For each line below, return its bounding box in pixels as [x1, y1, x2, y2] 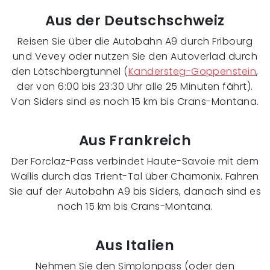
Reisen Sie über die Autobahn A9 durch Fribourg [17, 34, 253, 48]
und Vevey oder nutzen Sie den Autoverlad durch [12, 49, 258, 63]
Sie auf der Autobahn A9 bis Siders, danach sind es [9, 184, 262, 198]
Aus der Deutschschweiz [45, 10, 225, 30]
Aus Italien [95, 235, 175, 255]
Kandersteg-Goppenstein [128, 64, 257, 78]
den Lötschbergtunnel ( [11, 64, 128, 78]
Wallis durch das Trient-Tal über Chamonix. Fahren [11, 169, 259, 183]
